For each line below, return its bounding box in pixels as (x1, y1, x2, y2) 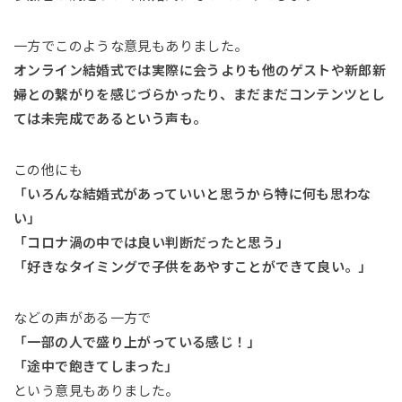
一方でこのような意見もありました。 (13, 38, 249, 54)
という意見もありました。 (13, 382, 179, 398)
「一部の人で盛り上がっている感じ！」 (13, 334, 261, 350)
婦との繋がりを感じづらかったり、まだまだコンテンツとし (13, 86, 386, 102)
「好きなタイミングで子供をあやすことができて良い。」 (13, 258, 372, 275)
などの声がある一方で (13, 310, 152, 326)
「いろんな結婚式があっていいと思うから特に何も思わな (13, 186, 371, 202)
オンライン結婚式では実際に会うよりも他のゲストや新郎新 (13, 62, 387, 78)
